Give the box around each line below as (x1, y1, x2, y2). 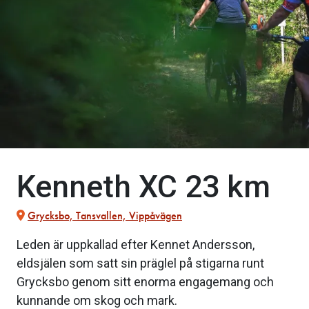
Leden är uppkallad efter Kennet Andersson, (17, 237, 255, 252)
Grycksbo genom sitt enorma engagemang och (17, 275, 274, 290)
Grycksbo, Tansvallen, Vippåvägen (28, 208, 182, 223)
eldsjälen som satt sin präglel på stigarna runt (17, 256, 264, 271)
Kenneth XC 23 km (17, 168, 270, 206)
